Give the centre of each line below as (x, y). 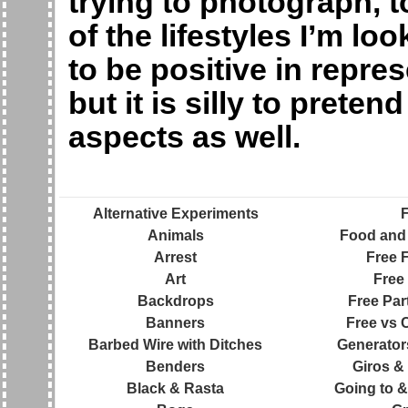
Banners (175, 323)
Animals (175, 235)
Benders (175, 367)
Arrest (175, 257)
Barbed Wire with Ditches (175, 345)
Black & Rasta (175, 388)
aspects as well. (184, 137)
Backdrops (175, 301)
